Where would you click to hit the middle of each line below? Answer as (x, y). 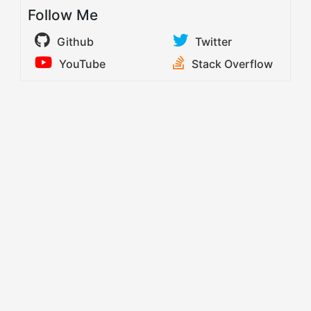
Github (75, 42)
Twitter (213, 42)
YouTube (82, 64)
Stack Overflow (232, 64)
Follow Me (63, 15)
